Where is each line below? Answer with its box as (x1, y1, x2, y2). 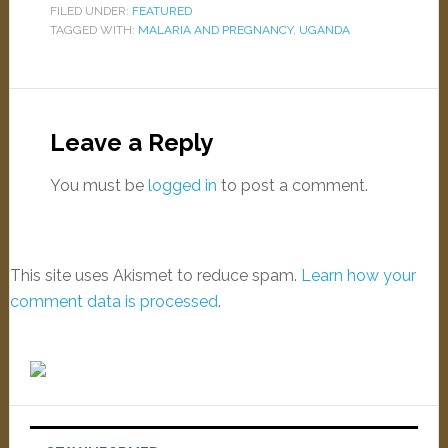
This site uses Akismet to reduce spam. (9, 266, 301, 285)
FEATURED (131, 4, 192, 18)
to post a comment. (216, 176, 368, 195)
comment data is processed (9, 292, 218, 311)
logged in (147, 176, 217, 195)
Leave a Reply (49, 128, 213, 157)
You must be (49, 176, 148, 195)
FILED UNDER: (49, 4, 132, 18)
